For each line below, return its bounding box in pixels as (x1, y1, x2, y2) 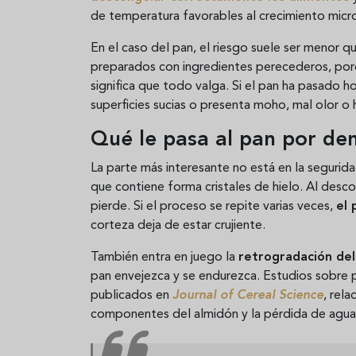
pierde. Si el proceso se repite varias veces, (91, 199, 336, 213)
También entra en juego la (91, 250, 238, 264)
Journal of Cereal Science (172, 288, 323, 302)
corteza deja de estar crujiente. (91, 219, 265, 232)
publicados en (91, 288, 172, 302)
